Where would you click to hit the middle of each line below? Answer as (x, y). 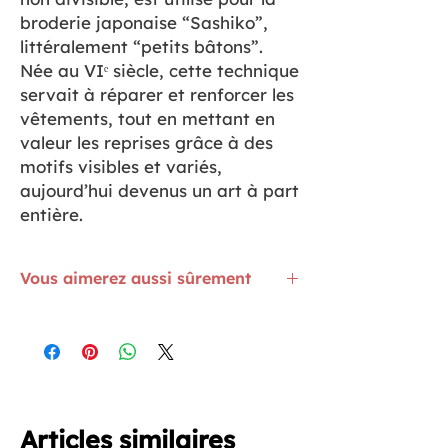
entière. (51, 214)
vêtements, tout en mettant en (147, 118)
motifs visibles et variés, (121, 166)
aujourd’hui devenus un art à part (159, 190)
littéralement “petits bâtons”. (141, 46)
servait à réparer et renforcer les (157, 94)
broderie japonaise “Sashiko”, (144, 22)
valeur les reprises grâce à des (146, 142)
